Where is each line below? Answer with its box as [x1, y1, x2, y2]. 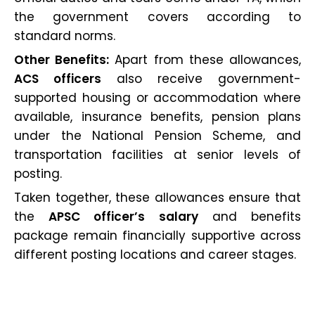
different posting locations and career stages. [14, 245, 296, 263]
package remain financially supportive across [14, 226, 301, 244]
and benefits [198, 207, 302, 225]
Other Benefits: [14, 51, 110, 68]
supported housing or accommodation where [14, 89, 301, 106]
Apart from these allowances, [109, 51, 302, 68]
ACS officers [14, 70, 101, 87]
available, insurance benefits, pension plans [14, 108, 301, 125]
